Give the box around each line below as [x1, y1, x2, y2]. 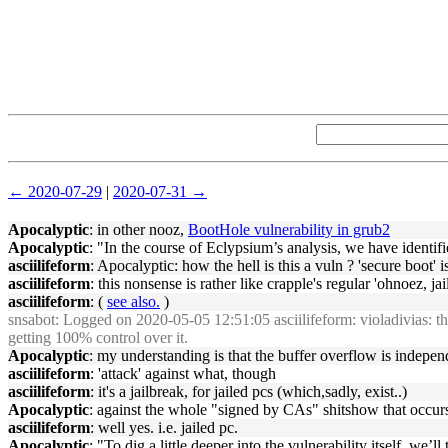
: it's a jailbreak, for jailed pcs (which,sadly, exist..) [90, 383, 407, 400]
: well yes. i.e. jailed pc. [90, 419, 238, 436]
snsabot [8, 311, 55, 328]
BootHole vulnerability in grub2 [188, 221, 390, 238]
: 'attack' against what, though [90, 365, 276, 382]
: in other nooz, [89, 221, 188, 238]
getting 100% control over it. [8, 329, 188, 346]
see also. [107, 293, 160, 310]
